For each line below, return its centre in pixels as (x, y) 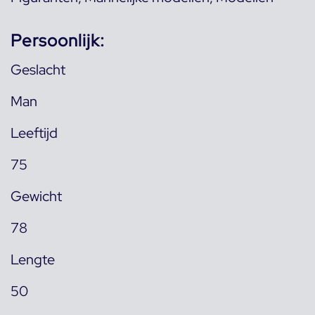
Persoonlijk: (58, 41)
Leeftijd (34, 133)
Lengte (33, 260)
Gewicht (36, 197)
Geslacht (38, 70)
